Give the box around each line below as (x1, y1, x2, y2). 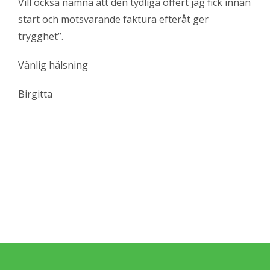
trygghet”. (18, 30, 63, 43)
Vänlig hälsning (18, 58, 88, 72)
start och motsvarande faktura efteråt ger (18, 13, 209, 26)
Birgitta (18, 87, 52, 101)
